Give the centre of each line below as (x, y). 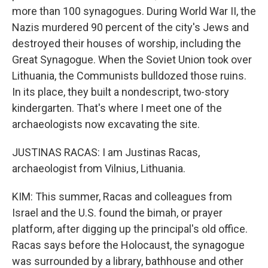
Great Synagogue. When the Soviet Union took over (132, 60)
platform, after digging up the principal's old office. (130, 229)
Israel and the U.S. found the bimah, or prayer (117, 213)
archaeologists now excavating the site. (106, 124)
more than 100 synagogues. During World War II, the (134, 11)
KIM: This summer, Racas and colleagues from (122, 197)
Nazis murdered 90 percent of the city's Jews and (130, 27)
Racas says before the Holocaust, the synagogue (128, 245)
